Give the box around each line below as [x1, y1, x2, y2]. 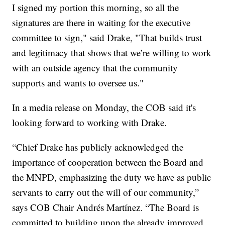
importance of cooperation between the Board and [12, 156, 204, 169]
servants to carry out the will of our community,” [12, 186, 199, 199]
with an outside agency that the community [12, 61, 178, 74]
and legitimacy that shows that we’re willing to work [12, 46, 212, 59]
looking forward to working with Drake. [12, 116, 167, 129]
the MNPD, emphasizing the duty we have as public [12, 171, 211, 184]
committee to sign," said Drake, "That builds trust [12, 31, 202, 44]
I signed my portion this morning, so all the [12, 1, 179, 14]
